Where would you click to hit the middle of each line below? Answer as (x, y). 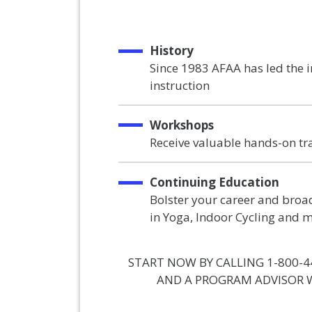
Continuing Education (214, 182)
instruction (179, 85)
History (171, 50)
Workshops (181, 125)
